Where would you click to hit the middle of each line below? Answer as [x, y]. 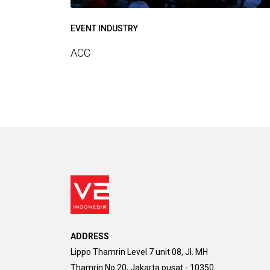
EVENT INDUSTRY [104, 29]
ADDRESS [90, 237]
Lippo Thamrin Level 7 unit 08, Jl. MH [139, 252]
